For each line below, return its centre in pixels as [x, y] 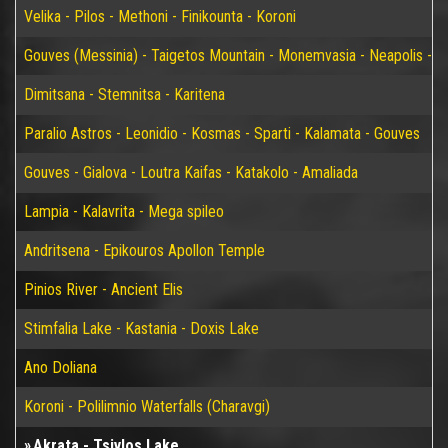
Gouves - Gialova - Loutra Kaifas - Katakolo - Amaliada [191, 172]
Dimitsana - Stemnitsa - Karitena [124, 94]
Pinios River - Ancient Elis [103, 289]
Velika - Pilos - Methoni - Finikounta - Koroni [160, 16]
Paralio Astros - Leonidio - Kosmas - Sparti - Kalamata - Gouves [222, 133]
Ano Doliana [60, 367]
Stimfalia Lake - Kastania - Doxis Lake [141, 328]
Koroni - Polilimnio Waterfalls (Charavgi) [147, 406]
